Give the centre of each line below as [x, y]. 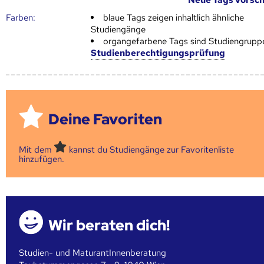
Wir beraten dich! [109, 225]
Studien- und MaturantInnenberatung [93, 253]
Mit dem [37, 150]
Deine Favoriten [105, 120]
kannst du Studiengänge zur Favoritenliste [151, 150]
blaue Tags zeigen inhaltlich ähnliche [174, 17]
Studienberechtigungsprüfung [158, 53]
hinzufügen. [42, 159]
